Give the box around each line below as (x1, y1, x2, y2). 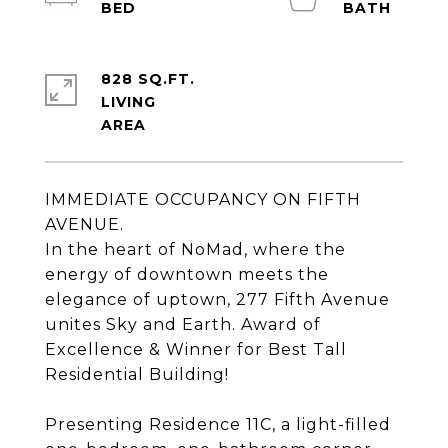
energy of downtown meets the (45, 265, 329, 284)
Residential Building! (45, 365, 229, 384)
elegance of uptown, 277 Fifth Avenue (45, 290, 390, 309)
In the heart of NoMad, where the (45, 240, 346, 259)
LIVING (101, 93, 156, 111)
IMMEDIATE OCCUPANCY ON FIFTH (45, 190, 361, 209)
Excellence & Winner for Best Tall (45, 340, 347, 359)
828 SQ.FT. (101, 70, 195, 88)
